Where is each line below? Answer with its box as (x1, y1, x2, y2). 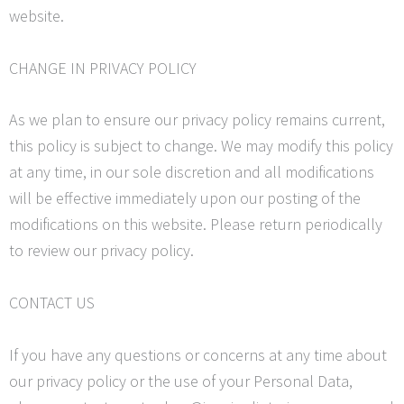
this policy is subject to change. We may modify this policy (9, 135, 393, 157)
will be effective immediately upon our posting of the (9, 188, 361, 209)
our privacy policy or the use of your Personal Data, (9, 371, 353, 392)
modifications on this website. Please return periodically (9, 214, 382, 235)
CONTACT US (9, 292, 95, 314)
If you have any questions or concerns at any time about (9, 344, 387, 366)
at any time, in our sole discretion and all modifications (9, 161, 374, 183)
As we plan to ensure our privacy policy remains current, (9, 109, 385, 131)
